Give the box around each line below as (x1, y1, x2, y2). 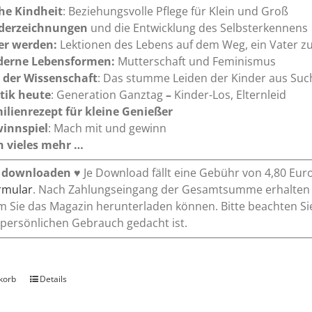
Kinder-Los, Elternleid (174, 87, 287, 103)
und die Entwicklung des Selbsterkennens (88, 20, 309, 36)
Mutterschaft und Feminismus (115, 54, 276, 70)
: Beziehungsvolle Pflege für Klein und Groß (63, 3, 289, 19)
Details (40, 273, 68, 286)
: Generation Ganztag (51, 87, 164, 103)
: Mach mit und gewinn (48, 120, 167, 136)
